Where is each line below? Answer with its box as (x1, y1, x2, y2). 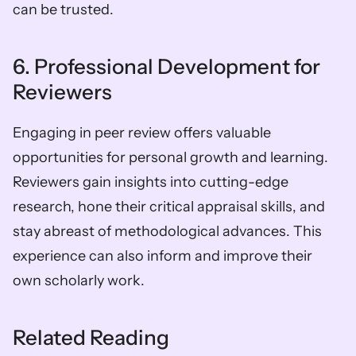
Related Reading (13, 324, 169, 350)
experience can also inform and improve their (13, 246, 312, 265)
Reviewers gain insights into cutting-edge (13, 172, 288, 191)
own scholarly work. (13, 271, 145, 289)
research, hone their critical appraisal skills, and (13, 197, 325, 215)
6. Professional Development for (13, 53, 320, 79)
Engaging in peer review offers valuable (13, 123, 271, 141)
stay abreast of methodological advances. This (13, 222, 322, 240)
